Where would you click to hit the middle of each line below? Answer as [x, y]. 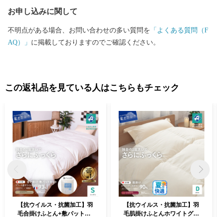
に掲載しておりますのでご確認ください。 [95, 42]
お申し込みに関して [43, 11]
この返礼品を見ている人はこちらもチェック [92, 87]
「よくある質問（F [179, 30]
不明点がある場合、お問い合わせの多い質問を [79, 30]
